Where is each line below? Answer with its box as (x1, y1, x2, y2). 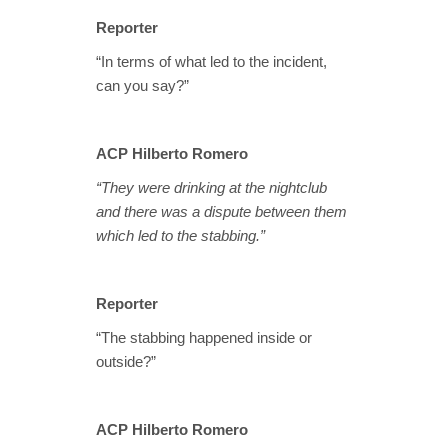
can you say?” (96, 77, 189, 95)
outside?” (96, 353, 156, 371)
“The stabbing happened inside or (96, 329, 312, 347)
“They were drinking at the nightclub (96, 179, 327, 197)
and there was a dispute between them (96, 203, 347, 221)
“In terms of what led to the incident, (96, 53, 327, 71)
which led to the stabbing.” (96, 227, 265, 245)
